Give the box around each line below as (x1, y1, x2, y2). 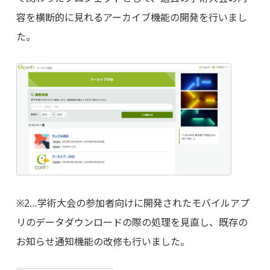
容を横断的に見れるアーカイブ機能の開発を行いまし (16, 11, 247, 25)
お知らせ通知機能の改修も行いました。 (16, 235, 190, 249)
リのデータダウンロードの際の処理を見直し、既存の (16, 216, 248, 230)
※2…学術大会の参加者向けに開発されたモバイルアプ (16, 196, 250, 210)
